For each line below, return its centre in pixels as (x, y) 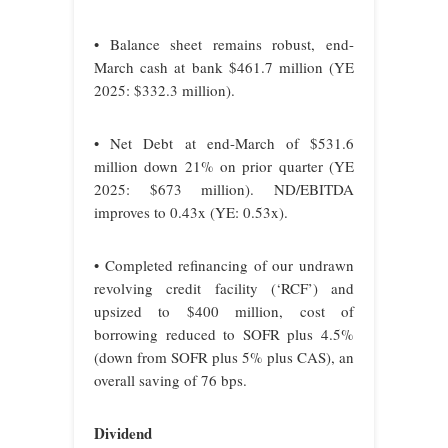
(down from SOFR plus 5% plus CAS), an (224, 357)
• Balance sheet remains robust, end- (224, 44)
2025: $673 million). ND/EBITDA (224, 189)
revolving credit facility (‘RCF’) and (224, 288)
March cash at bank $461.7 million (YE (224, 67)
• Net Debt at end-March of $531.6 (224, 143)
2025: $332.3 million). (164, 90)
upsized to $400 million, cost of (224, 311)
